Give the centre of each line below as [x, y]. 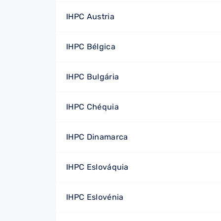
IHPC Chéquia [92, 107]
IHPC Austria [90, 17]
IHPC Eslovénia [95, 197]
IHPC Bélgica [91, 47]
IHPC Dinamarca [97, 137]
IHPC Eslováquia [97, 167]
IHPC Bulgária [93, 77]
